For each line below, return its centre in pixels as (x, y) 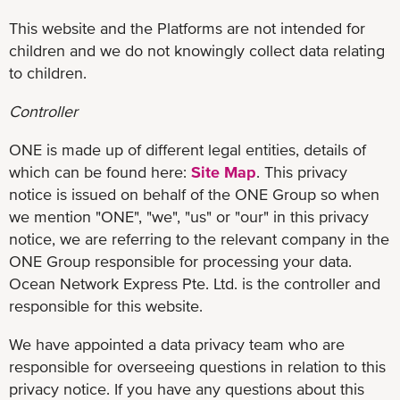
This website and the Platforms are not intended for (187, 28)
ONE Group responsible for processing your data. (180, 261)
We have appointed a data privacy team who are (177, 344)
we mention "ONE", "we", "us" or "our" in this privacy (189, 216)
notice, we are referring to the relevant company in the (199, 238)
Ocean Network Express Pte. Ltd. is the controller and (195, 283)
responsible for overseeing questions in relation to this (197, 366)
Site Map (224, 171)
